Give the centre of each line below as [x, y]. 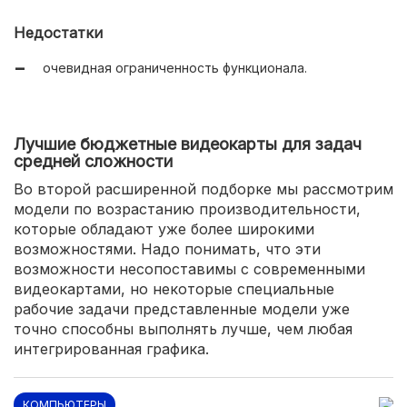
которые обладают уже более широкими [164, 229]
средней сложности [93, 162]
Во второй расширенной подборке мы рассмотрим [203, 189]
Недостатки [58, 33]
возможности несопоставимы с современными [189, 269]
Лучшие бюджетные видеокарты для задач [188, 144]
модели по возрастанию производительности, [187, 209]
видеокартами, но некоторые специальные [174, 289]
